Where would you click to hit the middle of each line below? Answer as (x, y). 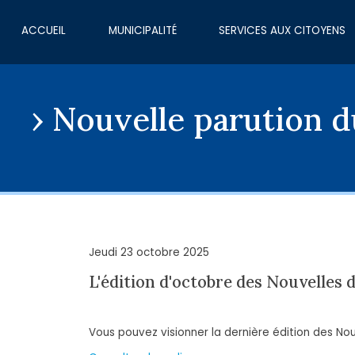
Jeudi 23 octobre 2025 (149, 253)
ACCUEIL (43, 31)
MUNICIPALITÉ (142, 31)
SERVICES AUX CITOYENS (282, 31)
